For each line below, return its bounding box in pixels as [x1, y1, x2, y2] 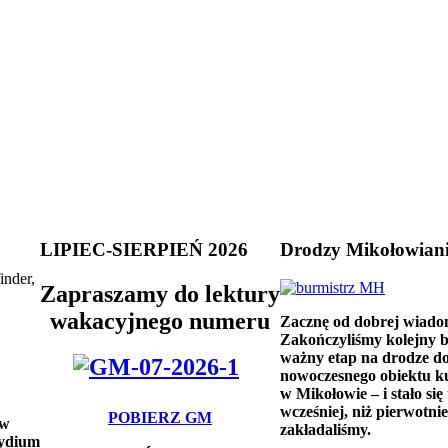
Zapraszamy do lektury [40, 280, 280, 307]
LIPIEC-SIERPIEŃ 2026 [40, 238, 248, 260]
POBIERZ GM [108, 409, 212, 427]
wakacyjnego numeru [50, 307, 270, 334]
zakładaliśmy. [280, 421, 371, 439]
